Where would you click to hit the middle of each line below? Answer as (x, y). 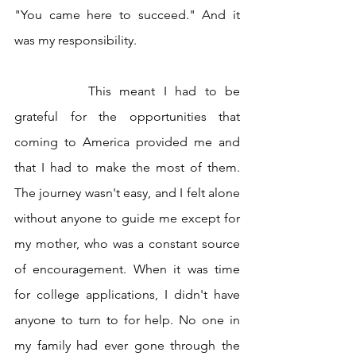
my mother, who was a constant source (127, 244)
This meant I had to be (51, 91)
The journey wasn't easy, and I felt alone (127, 193)
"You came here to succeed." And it (127, 15)
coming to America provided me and (127, 142)
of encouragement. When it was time (127, 269)
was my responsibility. (77, 41)
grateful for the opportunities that (127, 117)
